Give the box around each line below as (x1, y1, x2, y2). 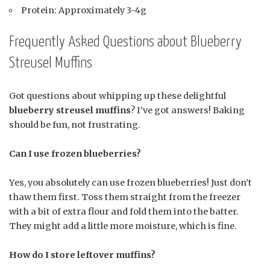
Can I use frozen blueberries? (9, 148, 141, 160)
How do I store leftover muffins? (9, 250, 155, 261)
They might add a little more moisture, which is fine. (9, 221, 237, 232)
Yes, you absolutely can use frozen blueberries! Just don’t (9, 177, 252, 189)
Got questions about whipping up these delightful (9, 90, 226, 102)
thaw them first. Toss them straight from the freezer (9, 192, 240, 203)
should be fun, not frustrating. (9, 119, 140, 131)
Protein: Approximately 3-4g (21, 5, 147, 16)
